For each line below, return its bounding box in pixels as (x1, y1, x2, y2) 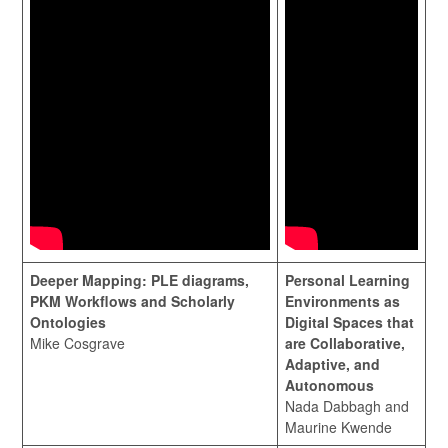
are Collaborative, (285, 333, 405, 353)
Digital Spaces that (285, 312, 414, 332)
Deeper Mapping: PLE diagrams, (30, 270, 249, 290)
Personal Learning (285, 270, 410, 290)
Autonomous (285, 375, 374, 395)
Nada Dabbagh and (285, 396, 409, 416)
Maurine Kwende (285, 417, 392, 437)
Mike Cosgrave (30, 333, 125, 353)
